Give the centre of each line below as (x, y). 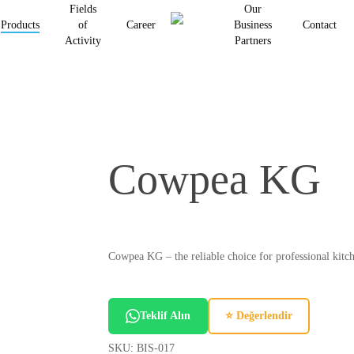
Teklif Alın (165, 316)
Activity (83, 41)
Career (141, 25)
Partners (253, 41)
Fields (83, 9)
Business (253, 25)
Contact (319, 25)
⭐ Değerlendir (258, 316)
